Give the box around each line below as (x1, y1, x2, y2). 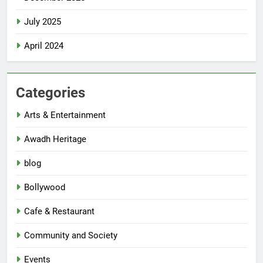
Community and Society (24, 230, 117, 241)
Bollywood (24, 182, 65, 193)
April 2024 (24, 41, 63, 52)
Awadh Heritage (24, 134, 86, 145)
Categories (16, 85, 85, 102)
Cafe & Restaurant (24, 206, 95, 217)
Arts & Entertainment (24, 110, 106, 121)
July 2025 (24, 16, 61, 28)
